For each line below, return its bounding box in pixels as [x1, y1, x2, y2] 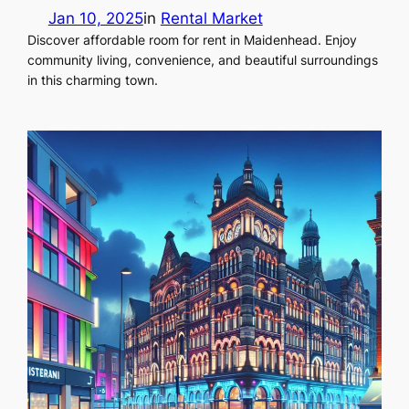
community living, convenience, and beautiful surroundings [27, 52, 379, 68]
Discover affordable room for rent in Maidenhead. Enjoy [27, 32, 358, 48]
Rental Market [160, 9, 263, 28]
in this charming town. [27, 72, 159, 89]
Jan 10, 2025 [47, 9, 143, 28]
